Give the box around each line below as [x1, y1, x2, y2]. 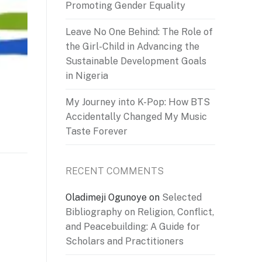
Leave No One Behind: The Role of [65, 26, 213, 38]
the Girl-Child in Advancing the [65, 41, 199, 53]
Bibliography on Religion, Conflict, [65, 206, 214, 218]
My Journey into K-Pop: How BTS [65, 96, 210, 108]
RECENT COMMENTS [65, 165, 164, 177]
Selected [162, 191, 202, 203]
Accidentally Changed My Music [65, 111, 207, 123]
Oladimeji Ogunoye [65, 191, 147, 203]
